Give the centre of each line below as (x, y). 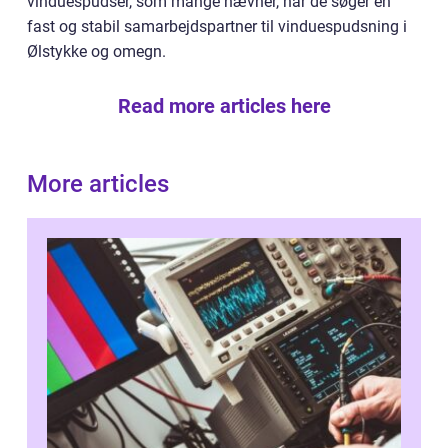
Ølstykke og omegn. (96, 52)
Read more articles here (224, 106)
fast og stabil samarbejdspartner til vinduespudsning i (217, 27)
